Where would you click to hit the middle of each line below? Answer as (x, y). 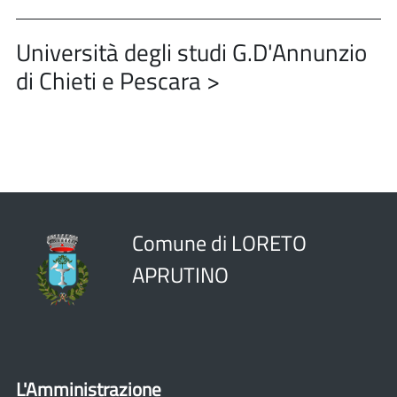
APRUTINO (180, 275)
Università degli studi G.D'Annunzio (191, 52)
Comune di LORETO (219, 243)
